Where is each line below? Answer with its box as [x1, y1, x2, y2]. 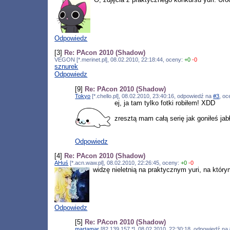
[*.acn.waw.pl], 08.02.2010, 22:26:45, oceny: [68, 160, 181, 166]
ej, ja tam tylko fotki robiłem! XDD [114, 99, 215, 107]
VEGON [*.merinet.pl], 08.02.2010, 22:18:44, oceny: [54, 56, 185, 63]
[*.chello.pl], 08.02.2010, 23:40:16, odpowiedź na [90, 92, 214, 99]
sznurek [54, 63, 79, 71]
